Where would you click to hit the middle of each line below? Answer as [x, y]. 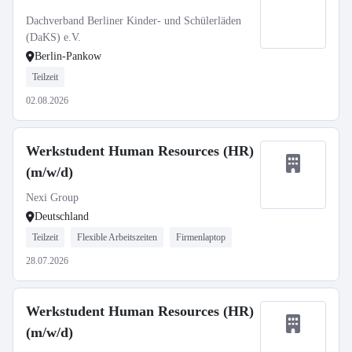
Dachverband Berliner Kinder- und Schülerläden [134, 21]
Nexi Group [52, 198]
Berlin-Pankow [68, 56]
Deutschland [62, 216]
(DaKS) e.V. [53, 37]
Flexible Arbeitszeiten [117, 237]
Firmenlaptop [201, 237]
